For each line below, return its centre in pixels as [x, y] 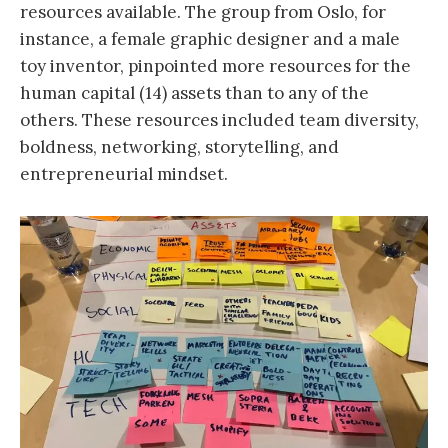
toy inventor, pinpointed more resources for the [215, 66]
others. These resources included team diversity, [219, 120]
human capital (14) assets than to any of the [194, 93]
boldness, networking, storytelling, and [179, 147]
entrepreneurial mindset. [124, 174]
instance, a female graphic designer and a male [210, 39]
